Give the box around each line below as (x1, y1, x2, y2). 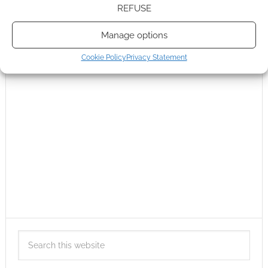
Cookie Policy (81, 53, 126, 62)
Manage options (100, 29, 167, 41)
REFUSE (117, 2, 151, 14)
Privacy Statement (126, 53, 187, 62)
